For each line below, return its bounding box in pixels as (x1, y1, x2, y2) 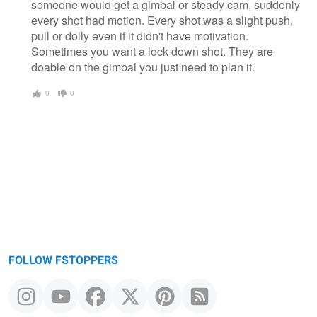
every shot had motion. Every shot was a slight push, (31, 12, 293, 29)
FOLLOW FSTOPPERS (8, 251, 118, 269)
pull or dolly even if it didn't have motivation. (31, 28, 248, 45)
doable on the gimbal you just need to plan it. (31, 59, 255, 76)
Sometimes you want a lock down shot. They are (31, 43, 273, 60)
